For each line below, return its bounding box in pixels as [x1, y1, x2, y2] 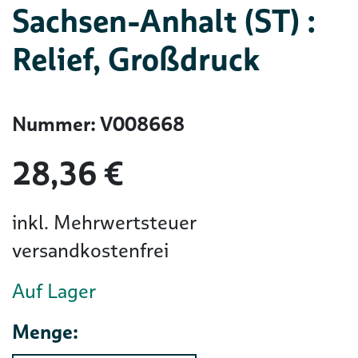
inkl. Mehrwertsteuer [12, 209, 197, 236]
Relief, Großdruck [12, 38, 260, 80]
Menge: [12, 319, 78, 345]
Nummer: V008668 [12, 111, 185, 137]
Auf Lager [12, 278, 96, 304]
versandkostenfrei [12, 237, 169, 264]
